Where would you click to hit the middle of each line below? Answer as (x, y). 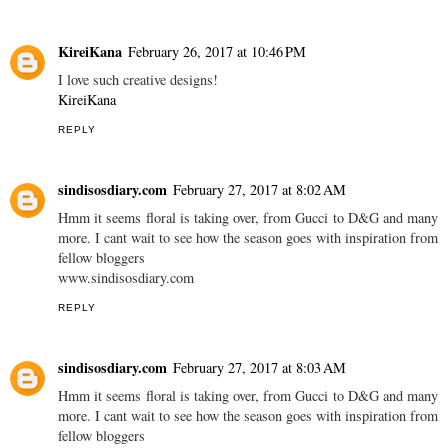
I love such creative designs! (138, 80)
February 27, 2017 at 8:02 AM (259, 190)
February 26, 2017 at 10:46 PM (217, 52)
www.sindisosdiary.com (126, 278)
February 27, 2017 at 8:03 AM (259, 368)
